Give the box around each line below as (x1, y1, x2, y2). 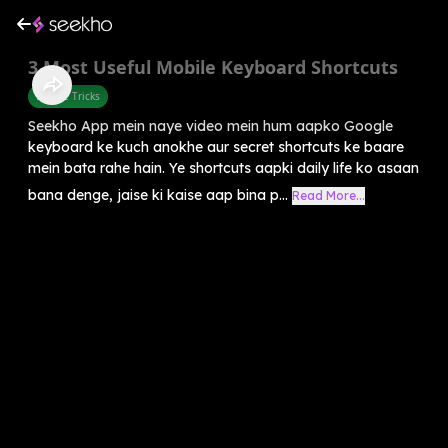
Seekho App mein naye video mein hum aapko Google (28, 116, 393, 135)
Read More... (292, 187, 365, 203)
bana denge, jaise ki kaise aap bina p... (28, 185, 288, 204)
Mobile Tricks (36, 88, 100, 103)
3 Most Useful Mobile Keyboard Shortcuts (28, 54, 398, 79)
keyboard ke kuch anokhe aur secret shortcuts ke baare (28, 137, 404, 156)
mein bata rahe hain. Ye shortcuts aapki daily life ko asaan (28, 158, 419, 177)
